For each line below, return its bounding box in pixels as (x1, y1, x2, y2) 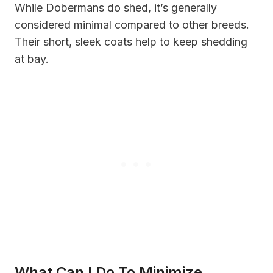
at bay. (15, 52, 49, 65)
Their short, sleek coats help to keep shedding (15, 35, 247, 48)
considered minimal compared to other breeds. (15, 18, 249, 31)
